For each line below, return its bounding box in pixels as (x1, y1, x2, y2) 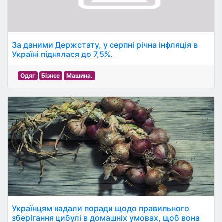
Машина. (66, 72, 93, 79)
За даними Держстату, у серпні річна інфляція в (12, 40, 198, 50)
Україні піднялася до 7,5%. (12, 49, 113, 59)
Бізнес (41, 72, 60, 79)
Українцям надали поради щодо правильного (12, 203, 189, 213)
